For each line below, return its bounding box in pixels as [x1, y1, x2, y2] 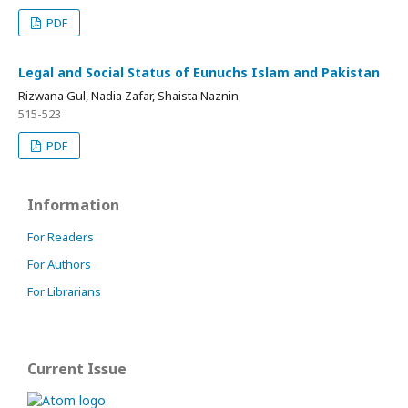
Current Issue [27, 358, 127, 379]
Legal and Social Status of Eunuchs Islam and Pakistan [18, 63, 380, 81]
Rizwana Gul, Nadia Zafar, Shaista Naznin [18, 87, 239, 104]
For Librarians [27, 282, 101, 300]
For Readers [27, 228, 94, 245]
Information [27, 194, 119, 215]
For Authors [27, 255, 91, 272]
